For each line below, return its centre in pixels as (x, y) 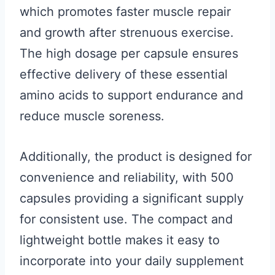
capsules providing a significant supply (132, 198)
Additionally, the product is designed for (136, 157)
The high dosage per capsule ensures (129, 53)
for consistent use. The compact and (126, 219)
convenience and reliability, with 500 (127, 177)
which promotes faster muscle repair (125, 12)
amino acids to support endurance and (131, 95)
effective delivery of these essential (124, 74)
